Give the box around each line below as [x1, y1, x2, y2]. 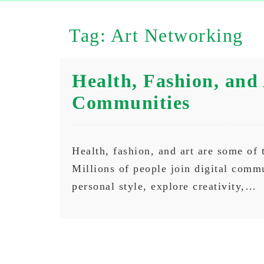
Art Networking [110, 25, 243, 46]
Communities [72, 92, 190, 113]
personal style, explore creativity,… [72, 180, 256, 192]
